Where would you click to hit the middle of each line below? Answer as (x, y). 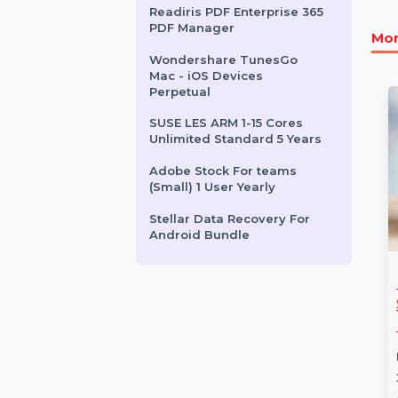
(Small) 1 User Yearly (228, 320)
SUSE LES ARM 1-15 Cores (243, 252)
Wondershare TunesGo (240, 183)
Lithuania (192, 30)
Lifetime (189, 98)
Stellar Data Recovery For (247, 354)
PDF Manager (206, 149)
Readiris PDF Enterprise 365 (254, 132)
